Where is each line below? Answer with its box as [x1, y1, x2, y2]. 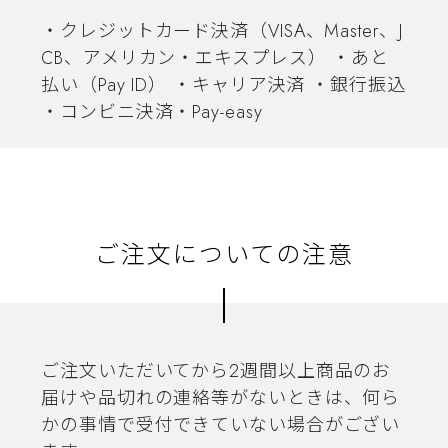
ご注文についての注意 [94, 237, 354, 273]
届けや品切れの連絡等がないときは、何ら [41, 385, 401, 412]
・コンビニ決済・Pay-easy [41, 99, 263, 126]
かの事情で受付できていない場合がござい [41, 412, 401, 439]
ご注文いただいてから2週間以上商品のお [41, 358, 392, 385]
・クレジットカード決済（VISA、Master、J [41, 18, 404, 45]
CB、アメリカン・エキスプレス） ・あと [41, 45, 390, 72]
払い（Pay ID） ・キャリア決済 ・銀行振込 [41, 72, 406, 99]
